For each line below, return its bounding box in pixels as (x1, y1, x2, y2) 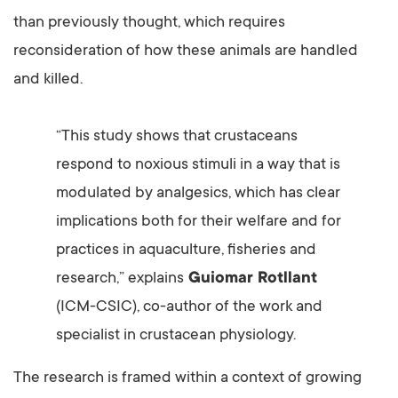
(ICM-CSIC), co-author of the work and (56, 298, 322, 317)
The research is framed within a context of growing (13, 370, 362, 388)
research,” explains (56, 270, 184, 289)
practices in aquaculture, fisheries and (56, 242, 316, 260)
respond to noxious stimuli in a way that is (56, 156, 340, 175)
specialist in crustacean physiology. (56, 327, 296, 346)
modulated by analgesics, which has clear (56, 185, 340, 203)
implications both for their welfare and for (56, 213, 341, 232)
